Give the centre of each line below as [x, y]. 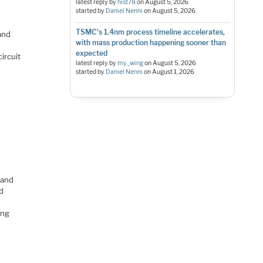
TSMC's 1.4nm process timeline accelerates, [150, 32]
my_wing [130, 63]
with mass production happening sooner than [151, 43]
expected [91, 53]
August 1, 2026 [173, 72]
